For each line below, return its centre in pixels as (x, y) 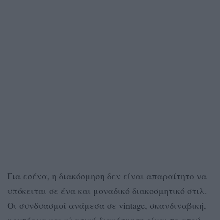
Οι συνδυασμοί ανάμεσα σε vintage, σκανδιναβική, (107, 206)
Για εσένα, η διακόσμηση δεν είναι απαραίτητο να (107, 176)
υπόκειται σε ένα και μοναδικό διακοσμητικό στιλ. (107, 191)
